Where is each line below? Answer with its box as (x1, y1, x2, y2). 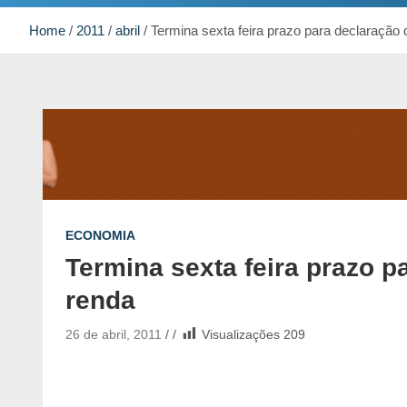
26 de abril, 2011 (65, 327, 162, 342)
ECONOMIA (65, 228, 135, 243)
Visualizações (202, 327, 280, 342)
